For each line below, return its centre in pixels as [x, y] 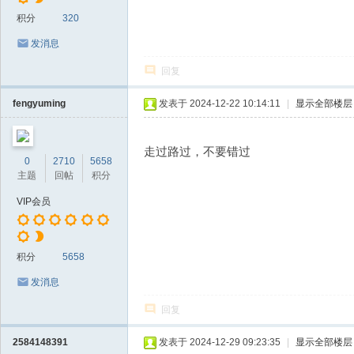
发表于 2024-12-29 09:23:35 [220, 342]
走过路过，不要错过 [197, 151]
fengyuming [39, 104]
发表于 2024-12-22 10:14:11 [220, 104]
